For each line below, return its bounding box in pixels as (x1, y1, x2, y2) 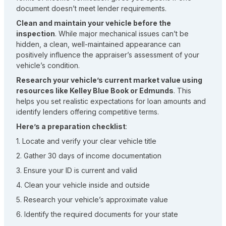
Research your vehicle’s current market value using (16, 76, 202, 85)
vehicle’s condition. (16, 61, 80, 70)
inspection (16, 29, 55, 38)
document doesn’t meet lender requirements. (16, 4, 166, 13)
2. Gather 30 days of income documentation (16, 151, 161, 160)
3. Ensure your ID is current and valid (16, 166, 137, 175)
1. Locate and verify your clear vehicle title (16, 137, 156, 146)
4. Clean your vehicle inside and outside (16, 181, 150, 190)
